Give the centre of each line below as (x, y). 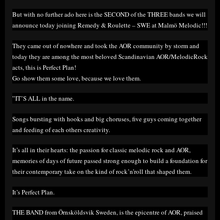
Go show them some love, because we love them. (77, 78)
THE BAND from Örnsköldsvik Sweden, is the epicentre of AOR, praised (108, 212)
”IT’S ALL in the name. (43, 98)
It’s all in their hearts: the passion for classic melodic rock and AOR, (101, 150)
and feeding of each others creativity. (61, 129)
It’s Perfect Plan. (33, 192)
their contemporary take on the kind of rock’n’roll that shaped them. (102, 172)
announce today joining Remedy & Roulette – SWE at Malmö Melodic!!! (110, 25)
